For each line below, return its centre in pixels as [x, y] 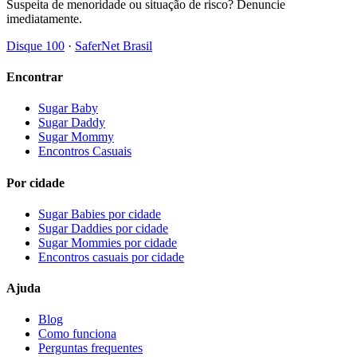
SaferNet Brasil [114, 45]
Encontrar [35, 77]
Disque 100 [35, 45]
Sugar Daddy [72, 123]
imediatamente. [44, 18]
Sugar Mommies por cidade [108, 242]
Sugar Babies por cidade [100, 214]
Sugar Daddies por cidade [103, 228]
